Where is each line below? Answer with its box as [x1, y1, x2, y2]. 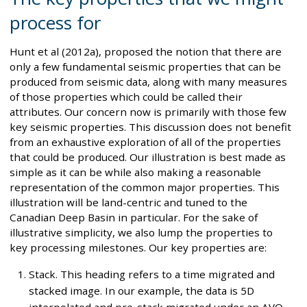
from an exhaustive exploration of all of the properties [10, 135, 281, 149]
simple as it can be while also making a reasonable [10, 165, 261, 180]
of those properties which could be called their [10, 90, 243, 104]
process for [10, 10, 101, 36]
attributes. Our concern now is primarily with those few [10, 105, 286, 119]
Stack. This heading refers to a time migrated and [29, 267, 275, 282]
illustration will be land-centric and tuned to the [10, 195, 247, 210]
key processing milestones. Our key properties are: [10, 241, 267, 255]
